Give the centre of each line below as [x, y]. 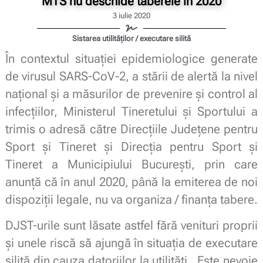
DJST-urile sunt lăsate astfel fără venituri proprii [131, 226]
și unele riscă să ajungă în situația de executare [131, 243]
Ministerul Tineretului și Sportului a [161, 111]
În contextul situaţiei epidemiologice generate [131, 58]
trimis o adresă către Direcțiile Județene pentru [131, 129]
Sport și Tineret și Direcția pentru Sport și [131, 146]
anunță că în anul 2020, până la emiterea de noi [131, 182]
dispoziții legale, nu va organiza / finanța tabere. [131, 199]
